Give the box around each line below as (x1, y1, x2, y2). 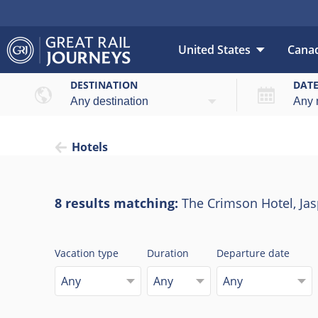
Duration (146, 246, 189, 261)
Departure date (216, 246, 290, 261)
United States (178, 42, 251, 58)
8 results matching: (55, 194, 182, 212)
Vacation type (55, 246, 119, 261)
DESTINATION (70, 78, 138, 92)
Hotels (72, 139, 108, 155)
